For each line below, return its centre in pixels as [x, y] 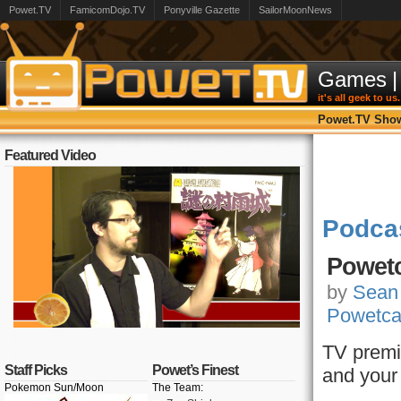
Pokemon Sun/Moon [54, 388]
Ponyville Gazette [202, 10]
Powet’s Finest [195, 370]
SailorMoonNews [295, 10]
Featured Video [50, 155]
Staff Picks [36, 370]
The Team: [178, 388]
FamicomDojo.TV [107, 10]
